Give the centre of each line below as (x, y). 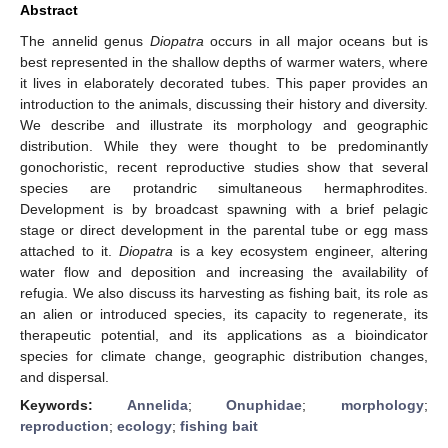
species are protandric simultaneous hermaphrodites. (224, 187)
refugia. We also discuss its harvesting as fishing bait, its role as (224, 292)
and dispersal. (64, 376)
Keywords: (73, 405)
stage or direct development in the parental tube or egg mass (224, 229)
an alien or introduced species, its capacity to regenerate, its (224, 313)
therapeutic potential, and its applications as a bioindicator (224, 334)
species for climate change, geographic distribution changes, (224, 355)
